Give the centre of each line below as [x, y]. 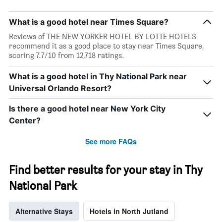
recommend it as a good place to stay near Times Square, [106, 46]
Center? [25, 121]
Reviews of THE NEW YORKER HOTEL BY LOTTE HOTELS [103, 37]
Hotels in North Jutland [129, 211]
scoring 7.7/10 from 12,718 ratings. [67, 55]
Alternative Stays [44, 211]
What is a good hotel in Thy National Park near [98, 77]
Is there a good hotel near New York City [87, 109]
